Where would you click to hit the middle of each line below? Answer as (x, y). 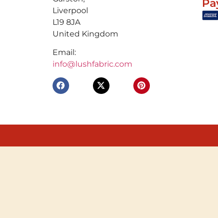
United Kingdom (85, 34)
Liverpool (70, 10)
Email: (64, 53)
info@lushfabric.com (92, 64)
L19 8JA (66, 22)
